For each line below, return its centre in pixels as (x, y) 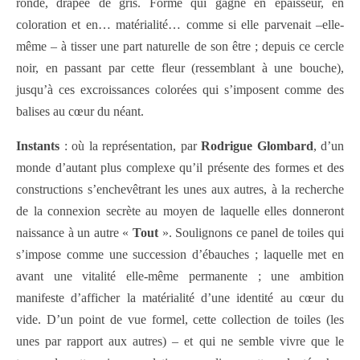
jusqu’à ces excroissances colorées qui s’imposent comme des (180, 90)
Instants (38, 146)
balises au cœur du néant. (80, 112)
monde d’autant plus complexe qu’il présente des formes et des (180, 168)
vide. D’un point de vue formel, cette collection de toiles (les (180, 320)
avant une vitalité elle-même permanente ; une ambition (180, 276)
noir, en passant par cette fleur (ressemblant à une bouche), (180, 68)
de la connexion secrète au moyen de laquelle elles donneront (180, 211)
